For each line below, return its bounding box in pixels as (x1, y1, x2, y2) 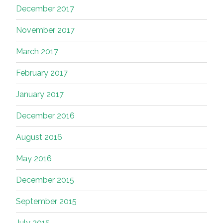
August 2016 (16, 132, 62, 142)
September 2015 (16, 197, 77, 207)
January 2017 (16, 90, 64, 100)
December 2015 (16, 175, 74, 185)
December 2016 (16, 111, 75, 121)
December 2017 (16, 4, 74, 14)
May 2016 (16, 154, 52, 164)
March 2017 (16, 47, 58, 57)
